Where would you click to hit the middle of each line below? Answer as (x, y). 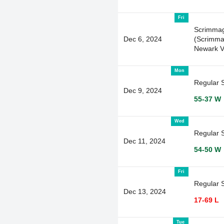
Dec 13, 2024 (144, 191)
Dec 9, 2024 (142, 90)
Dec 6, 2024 (142, 39)
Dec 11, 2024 (144, 141)
